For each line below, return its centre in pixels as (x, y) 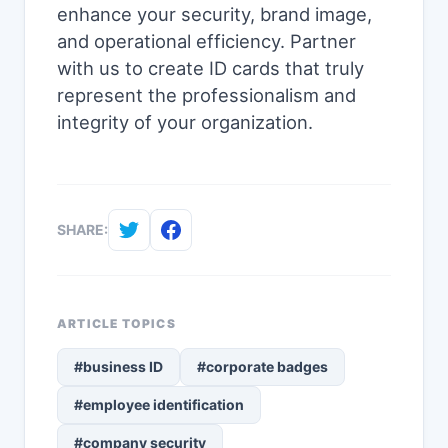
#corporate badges (262, 367)
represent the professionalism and (206, 95)
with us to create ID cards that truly (210, 68)
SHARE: (82, 230)
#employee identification (159, 405)
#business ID (118, 367)
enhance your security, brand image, (214, 14)
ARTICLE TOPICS (116, 324)
